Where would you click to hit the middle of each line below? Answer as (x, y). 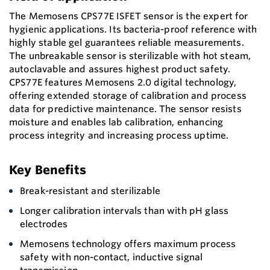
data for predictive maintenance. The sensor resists (125, 108)
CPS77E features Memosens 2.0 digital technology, (123, 82)
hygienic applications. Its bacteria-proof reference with (133, 29)
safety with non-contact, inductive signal (111, 257)
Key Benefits (48, 169)
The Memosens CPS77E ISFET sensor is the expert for (129, 16)
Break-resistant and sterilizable (90, 190)
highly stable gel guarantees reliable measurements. (127, 42)
